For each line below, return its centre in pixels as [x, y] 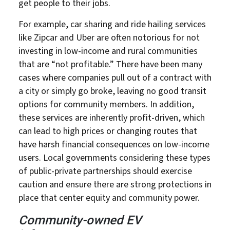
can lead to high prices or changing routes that [108, 131]
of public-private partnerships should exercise [105, 171]
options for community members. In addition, [106, 104]
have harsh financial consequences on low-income [114, 144]
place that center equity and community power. [109, 198]
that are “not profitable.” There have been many [110, 64]
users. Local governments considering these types [114, 158]
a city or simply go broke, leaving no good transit [112, 91]
